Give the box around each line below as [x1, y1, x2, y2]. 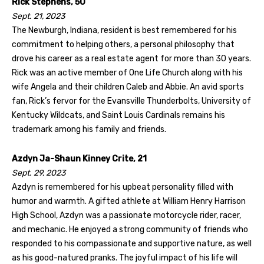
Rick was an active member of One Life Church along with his [12, 67, 243, 78]
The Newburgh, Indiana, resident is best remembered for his [12, 25, 237, 35]
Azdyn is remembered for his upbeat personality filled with [12, 181, 233, 192]
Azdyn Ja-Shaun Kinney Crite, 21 [12, 153, 147, 164]
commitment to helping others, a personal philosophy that [12, 39, 235, 49]
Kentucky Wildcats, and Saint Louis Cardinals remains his [12, 110, 225, 120]
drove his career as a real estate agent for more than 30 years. [12, 53, 251, 64]
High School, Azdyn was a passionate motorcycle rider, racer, [12, 210, 241, 220]
